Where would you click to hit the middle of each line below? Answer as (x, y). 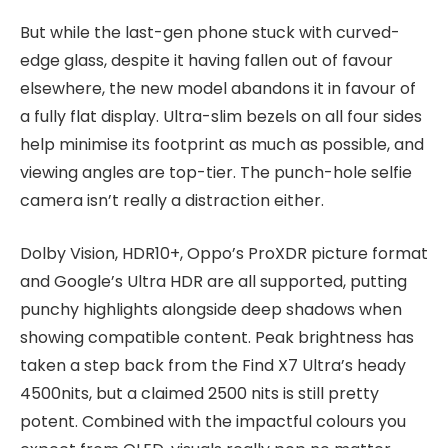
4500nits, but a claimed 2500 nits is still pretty (199, 393)
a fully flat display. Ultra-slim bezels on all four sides (221, 117)
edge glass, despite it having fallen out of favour (206, 61)
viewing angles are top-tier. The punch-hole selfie (216, 173)
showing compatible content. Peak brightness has (217, 337)
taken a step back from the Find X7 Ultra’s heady (213, 365)
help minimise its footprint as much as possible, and (222, 145)
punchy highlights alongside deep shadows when (211, 309)
